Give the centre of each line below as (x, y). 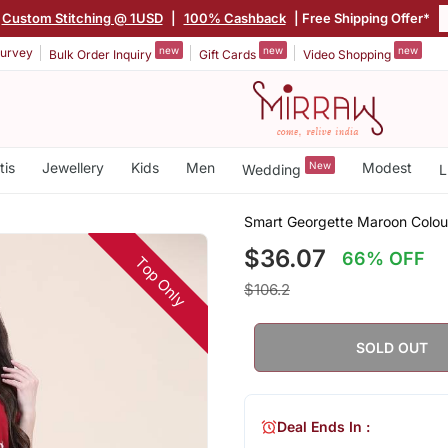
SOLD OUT (392, 347)
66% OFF (384, 258)
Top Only (160, 281)
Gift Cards (229, 54)
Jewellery (72, 167)
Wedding (273, 169)
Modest (386, 167)
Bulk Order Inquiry (102, 54)
